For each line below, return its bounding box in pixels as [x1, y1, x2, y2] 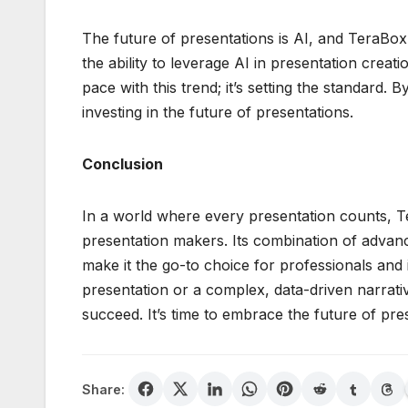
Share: [82, 381, 125, 397]
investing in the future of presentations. [82, 103, 353, 122]
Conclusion [82, 155, 163, 174]
